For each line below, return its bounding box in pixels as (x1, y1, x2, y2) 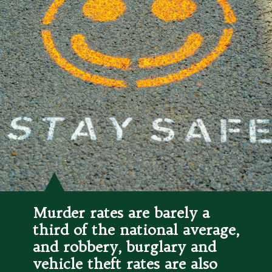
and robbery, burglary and (33, 237, 217, 256)
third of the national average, (33, 220, 240, 239)
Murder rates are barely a (33, 203, 210, 222)
